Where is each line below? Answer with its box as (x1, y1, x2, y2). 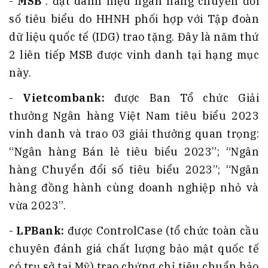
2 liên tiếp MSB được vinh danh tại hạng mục (9, 48, 259, 62)
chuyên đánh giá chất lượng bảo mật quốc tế (9, 242, 259, 256)
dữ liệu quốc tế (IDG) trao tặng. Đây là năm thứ (9, 30, 259, 44)
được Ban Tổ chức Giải (114, 91, 260, 105)
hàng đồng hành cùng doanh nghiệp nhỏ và (9, 181, 259, 195)
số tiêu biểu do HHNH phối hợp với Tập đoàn (9, 12, 259, 26)
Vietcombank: (23, 91, 114, 105)
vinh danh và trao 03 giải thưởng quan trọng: (9, 127, 259, 141)
